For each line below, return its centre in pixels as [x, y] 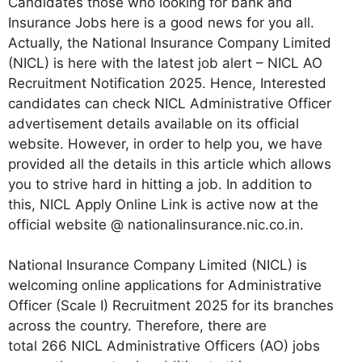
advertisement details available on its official [154, 123]
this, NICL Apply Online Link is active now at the [163, 204]
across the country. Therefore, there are [137, 326]
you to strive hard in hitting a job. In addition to [160, 184]
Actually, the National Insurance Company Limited [170, 42]
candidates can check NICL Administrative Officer [170, 103]
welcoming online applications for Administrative [165, 285]
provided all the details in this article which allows [170, 164]
